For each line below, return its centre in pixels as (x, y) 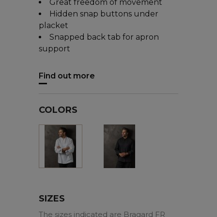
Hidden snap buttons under (104, 14)
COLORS (58, 110)
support (54, 48)
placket (54, 25)
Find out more (67, 76)
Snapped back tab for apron (104, 37)
